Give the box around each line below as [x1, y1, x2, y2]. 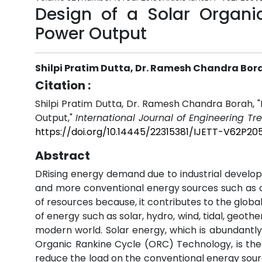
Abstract [35, 147, 90, 164]
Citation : [35, 77, 91, 94]
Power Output [35, 22, 147, 45]
